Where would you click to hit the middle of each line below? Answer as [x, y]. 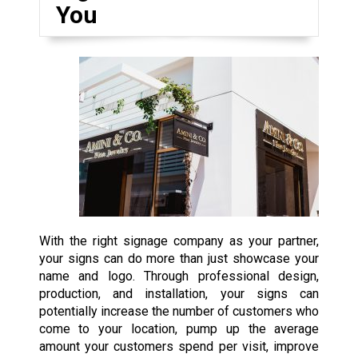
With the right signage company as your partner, [179, 241]
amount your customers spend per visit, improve [179, 346]
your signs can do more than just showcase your [179, 258]
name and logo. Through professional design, [179, 276]
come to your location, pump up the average [179, 328]
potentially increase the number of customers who [179, 311]
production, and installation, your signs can [179, 293]
